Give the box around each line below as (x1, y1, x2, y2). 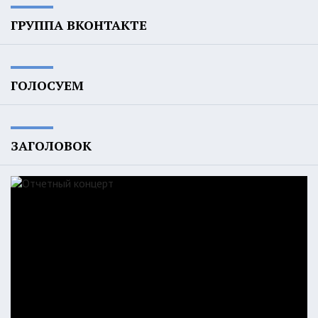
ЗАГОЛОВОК (11, 137, 92, 155)
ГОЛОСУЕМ (11, 77, 84, 94)
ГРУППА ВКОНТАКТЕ (11, 16, 147, 34)
